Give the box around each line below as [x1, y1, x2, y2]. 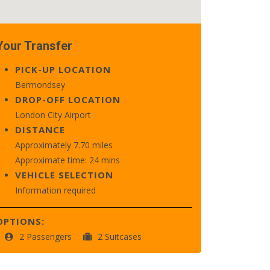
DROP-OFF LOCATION [15, 93, 121, 105]
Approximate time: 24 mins [15, 154, 120, 166]
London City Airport [15, 109, 91, 121]
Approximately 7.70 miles [15, 139, 113, 151]
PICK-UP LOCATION [15, 63, 111, 75]
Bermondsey [15, 79, 65, 90]
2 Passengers [19, 231, 74, 242]
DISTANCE [15, 124, 65, 136]
